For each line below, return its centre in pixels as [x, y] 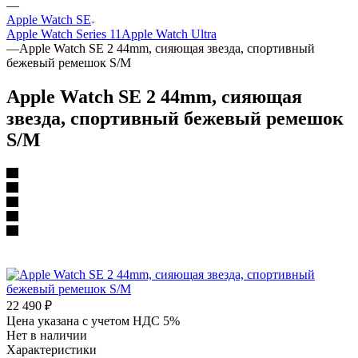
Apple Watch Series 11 [64, 34]
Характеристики [52, 349]
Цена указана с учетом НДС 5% [93, 320]
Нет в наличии [47, 335]
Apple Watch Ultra [169, 34]
